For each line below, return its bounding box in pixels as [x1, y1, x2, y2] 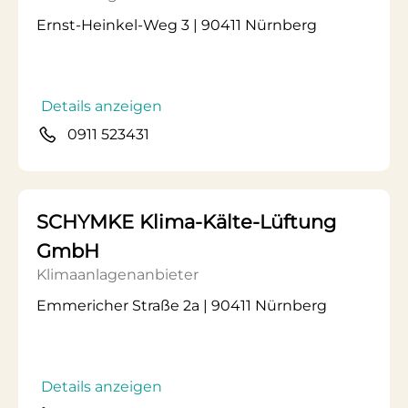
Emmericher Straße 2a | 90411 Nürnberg [36, 297, 327, 314]
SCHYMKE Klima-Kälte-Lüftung [36, 210, 336, 233]
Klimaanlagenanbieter [36, 266, 199, 283]
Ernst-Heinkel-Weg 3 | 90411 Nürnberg [36, 16, 317, 34]
